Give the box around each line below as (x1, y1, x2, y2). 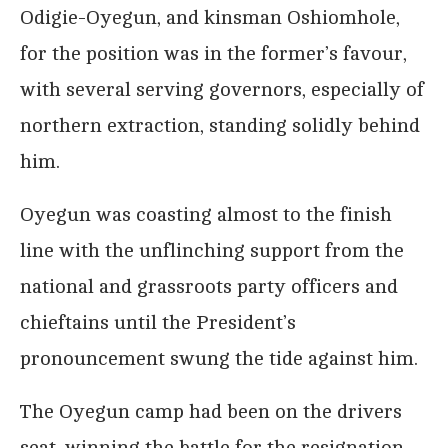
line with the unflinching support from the (20, 238, 404, 262)
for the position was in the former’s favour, (20, 41, 407, 65)
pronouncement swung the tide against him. (20, 346, 418, 370)
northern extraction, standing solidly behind (20, 113, 420, 137)
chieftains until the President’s (20, 310, 296, 334)
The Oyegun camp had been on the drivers (20, 399, 402, 423)
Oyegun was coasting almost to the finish (20, 202, 392, 226)
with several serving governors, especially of (20, 77, 424, 101)
